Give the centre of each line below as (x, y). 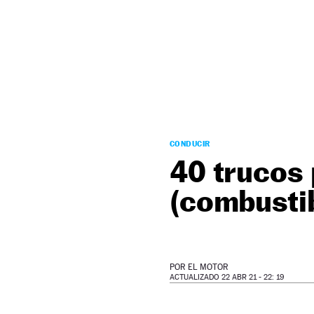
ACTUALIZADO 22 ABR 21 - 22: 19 (227, 277)
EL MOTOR (208, 267)
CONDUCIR (190, 144)
